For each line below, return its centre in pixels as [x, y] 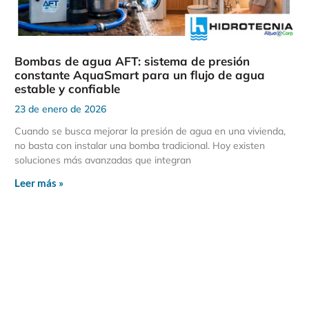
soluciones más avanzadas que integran [102, 160]
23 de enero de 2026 [60, 109]
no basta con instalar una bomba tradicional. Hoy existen [139, 146]
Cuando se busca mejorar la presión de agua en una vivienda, [150, 131]
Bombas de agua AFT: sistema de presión [132, 61]
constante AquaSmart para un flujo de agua [139, 75]
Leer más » [39, 183]
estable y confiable [67, 89]
